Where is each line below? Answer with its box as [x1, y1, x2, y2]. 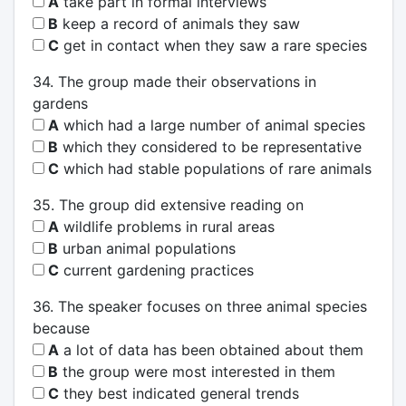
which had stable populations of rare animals [58, 159, 372, 178]
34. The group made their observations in [32, 72, 316, 91]
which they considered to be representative [57, 137, 362, 156]
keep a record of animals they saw [57, 14, 300, 33]
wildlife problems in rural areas [58, 217, 275, 236]
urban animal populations [57, 238, 236, 257]
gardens [32, 93, 88, 112]
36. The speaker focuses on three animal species [32, 296, 367, 315]
